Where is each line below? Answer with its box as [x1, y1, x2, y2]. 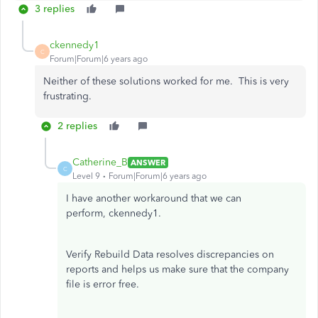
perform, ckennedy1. [66, 207, 164, 219]
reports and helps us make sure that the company [66, 263, 289, 275]
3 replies [35, 3, 75, 15]
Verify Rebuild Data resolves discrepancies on [66, 248, 274, 261]
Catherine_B [72, 156, 128, 168]
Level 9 [72, 171, 100, 181]
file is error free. [66, 278, 142, 290]
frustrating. [43, 90, 92, 102]
